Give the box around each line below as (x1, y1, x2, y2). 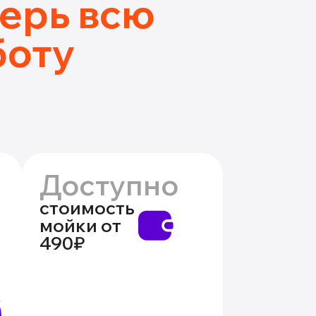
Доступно (39, 167, 178, 202)
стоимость (39, 197, 135, 219)
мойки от (39, 214, 121, 236)
